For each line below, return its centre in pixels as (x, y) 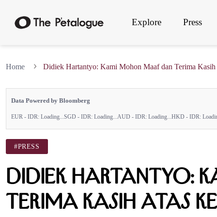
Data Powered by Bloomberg (51, 101)
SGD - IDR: (79, 117)
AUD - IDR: (133, 117)
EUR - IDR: (26, 117)
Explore (147, 22)
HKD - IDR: (187, 117)
